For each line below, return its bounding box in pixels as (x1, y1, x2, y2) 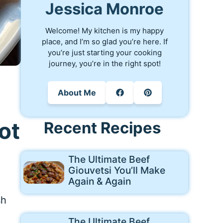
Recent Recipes (43, 118, 161, 137)
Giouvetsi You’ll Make (68, 164, 165, 176)
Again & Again (68, 175, 131, 187)
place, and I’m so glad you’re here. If (41, 36, 168, 46)
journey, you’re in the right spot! (48, 58, 161, 68)
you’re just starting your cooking (47, 47, 162, 57)
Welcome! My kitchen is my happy (45, 25, 164, 35)
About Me (57, 87, 96, 98)
